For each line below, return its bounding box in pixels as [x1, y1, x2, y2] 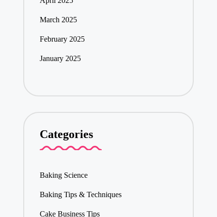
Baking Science [39, 171, 88, 180]
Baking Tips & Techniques [39, 190, 122, 199]
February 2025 [39, 34, 85, 43]
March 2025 [39, 15, 77, 24]
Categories [39, 128, 93, 141]
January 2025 [39, 54, 81, 62]
